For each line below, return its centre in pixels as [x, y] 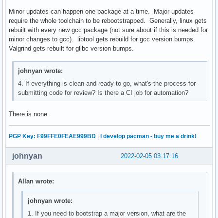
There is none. [29, 114]
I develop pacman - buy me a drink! [148, 136]
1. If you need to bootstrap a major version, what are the [107, 213]
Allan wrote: [36, 182]
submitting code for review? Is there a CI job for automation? [103, 93]
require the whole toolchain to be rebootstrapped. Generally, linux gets [108, 20]
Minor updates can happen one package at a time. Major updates [101, 11]
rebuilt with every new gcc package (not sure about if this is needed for [108, 30]
